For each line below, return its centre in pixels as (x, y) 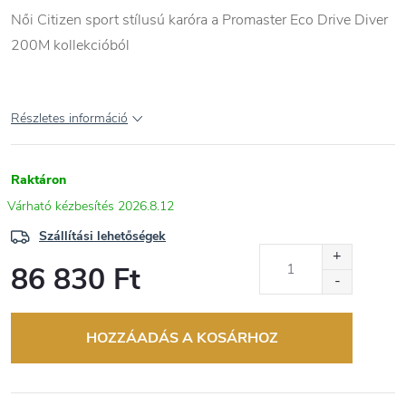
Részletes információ (69, 119)
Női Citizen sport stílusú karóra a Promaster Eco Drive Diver (199, 20)
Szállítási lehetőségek (102, 237)
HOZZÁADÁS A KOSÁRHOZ (182, 338)
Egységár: (37, 305)
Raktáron (39, 180)
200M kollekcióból (70, 46)
